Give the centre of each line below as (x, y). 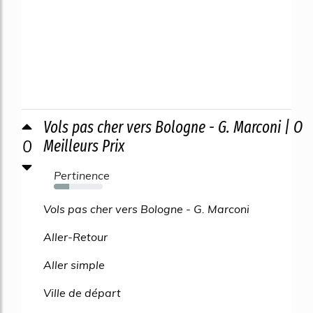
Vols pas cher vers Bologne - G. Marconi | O (173, 127)
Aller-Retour (75, 236)
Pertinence (82, 175)
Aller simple (74, 264)
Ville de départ (82, 292)
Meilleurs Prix (84, 146)
